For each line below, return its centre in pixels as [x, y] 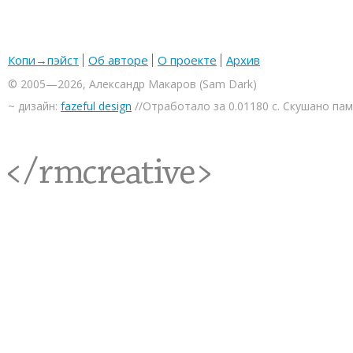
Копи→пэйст [43, 60]
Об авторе [118, 60]
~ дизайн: [34, 106]
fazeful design [96, 106]
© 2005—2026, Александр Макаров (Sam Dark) [132, 84]
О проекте [187, 60]
